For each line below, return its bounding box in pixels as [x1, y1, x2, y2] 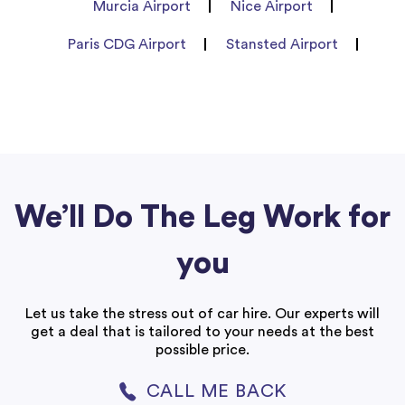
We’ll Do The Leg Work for [14, 201, 391, 232]
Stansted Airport [225, 36, 338, 52]
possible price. [155, 342, 250, 357]
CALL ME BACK [146, 381, 288, 400]
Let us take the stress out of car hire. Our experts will [25, 306, 380, 321]
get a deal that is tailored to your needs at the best [31, 324, 374, 339]
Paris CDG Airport [67, 36, 186, 52]
